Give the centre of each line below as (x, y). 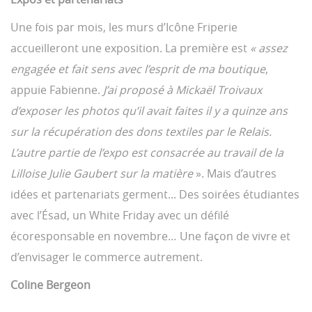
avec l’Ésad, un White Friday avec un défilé (120, 216)
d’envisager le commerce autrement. (107, 257)
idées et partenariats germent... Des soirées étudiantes (155, 195)
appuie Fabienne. (57, 90)
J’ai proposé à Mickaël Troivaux (182, 90)
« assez (268, 48)
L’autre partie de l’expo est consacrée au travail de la (147, 153)
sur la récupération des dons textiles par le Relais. (141, 132)
